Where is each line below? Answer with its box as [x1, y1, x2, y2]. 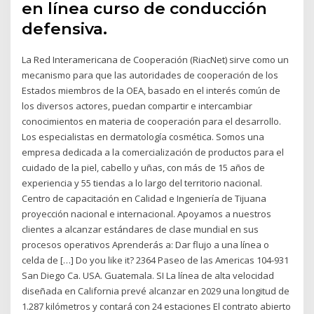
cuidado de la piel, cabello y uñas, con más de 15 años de [22, 161, 266, 174]
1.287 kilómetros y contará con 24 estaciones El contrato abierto [22, 299, 292, 313]
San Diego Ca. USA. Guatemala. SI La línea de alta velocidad [22, 268, 275, 282]
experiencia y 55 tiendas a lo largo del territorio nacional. [22, 176, 263, 189]
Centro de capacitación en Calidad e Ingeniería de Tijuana [22, 191, 267, 205]
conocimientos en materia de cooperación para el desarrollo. [22, 114, 282, 128]
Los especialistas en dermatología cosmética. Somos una [22, 130, 265, 143]
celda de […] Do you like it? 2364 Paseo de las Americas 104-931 [22, 253, 289, 266]
